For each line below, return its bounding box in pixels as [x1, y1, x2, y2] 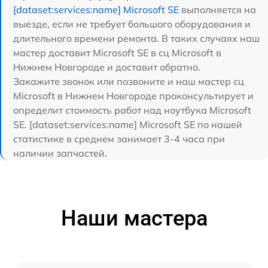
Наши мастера [60, 205, 208, 231]
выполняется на [179, 3, 256, 16]
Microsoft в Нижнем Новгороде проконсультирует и [13, 89, 254, 102]
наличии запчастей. [13, 147, 107, 159]
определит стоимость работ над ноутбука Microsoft [13, 103, 251, 116]
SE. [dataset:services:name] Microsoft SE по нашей [13, 118, 242, 130]
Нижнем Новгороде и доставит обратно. [13, 60, 200, 73]
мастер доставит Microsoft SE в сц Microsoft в [13, 46, 221, 59]
